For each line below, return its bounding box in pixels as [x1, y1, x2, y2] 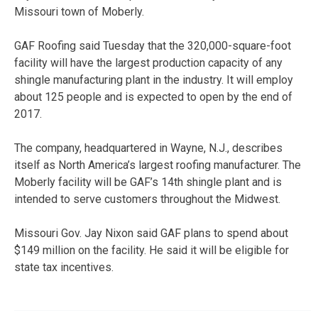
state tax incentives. [14, 260, 114, 274]
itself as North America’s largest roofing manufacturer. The [14, 158, 301, 172]
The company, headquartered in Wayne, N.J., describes [14, 141, 283, 155]
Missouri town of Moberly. [14, 4, 144, 18]
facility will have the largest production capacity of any [14, 55, 283, 70]
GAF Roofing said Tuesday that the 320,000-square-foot [14, 38, 291, 53]
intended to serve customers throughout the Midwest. [14, 192, 280, 206]
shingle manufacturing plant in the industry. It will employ [14, 72, 293, 87]
